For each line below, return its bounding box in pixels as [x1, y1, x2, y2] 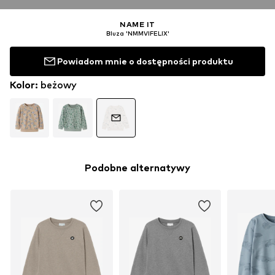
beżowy [41, 79, 77, 91]
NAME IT [120, 19, 155, 29]
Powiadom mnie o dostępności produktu [56, 56, 233, 67]
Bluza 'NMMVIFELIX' [106, 29, 169, 37]
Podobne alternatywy [85, 161, 190, 174]
